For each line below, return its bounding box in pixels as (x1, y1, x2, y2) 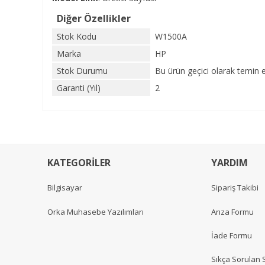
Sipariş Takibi (211, 182, 258, 193)
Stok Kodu (57, 31, 96, 42)
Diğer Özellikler (57, 12, 131, 25)
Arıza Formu (211, 206, 254, 217)
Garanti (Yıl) (57, 82, 101, 93)
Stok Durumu (57, 65, 108, 76)
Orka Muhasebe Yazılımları (47, 206, 144, 217)
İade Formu (211, 230, 252, 241)
